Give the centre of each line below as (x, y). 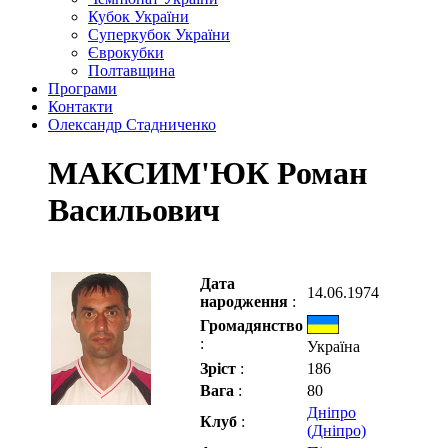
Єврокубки (126, 52)
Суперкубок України (159, 34)
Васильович (134, 210)
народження (246, 301)
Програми (82, 88)
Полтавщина (131, 70)
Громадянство (251, 325)
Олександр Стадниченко (132, 124)
